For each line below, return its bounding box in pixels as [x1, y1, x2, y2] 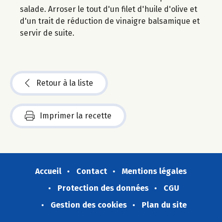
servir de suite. [20, 28, 74, 38]
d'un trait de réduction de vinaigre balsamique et [20, 16, 200, 26]
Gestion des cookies [50, 200, 127, 210]
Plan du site [141, 200, 187, 210]
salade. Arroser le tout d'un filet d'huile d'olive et [20, 4, 197, 14]
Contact [76, 166, 107, 176]
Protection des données [57, 183, 149, 193]
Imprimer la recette [40, 111, 111, 120]
